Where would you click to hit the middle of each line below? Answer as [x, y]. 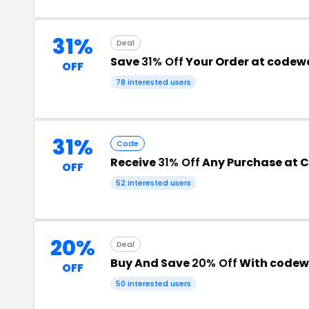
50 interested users [153, 283]
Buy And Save [151, 263]
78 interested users [153, 82]
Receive [134, 162]
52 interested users [153, 183]
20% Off [215, 263]
